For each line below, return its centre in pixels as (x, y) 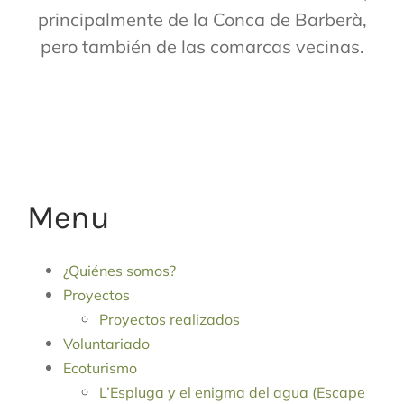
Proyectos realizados (170, 320)
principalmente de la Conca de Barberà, (202, 19)
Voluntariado (106, 344)
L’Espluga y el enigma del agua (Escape (232, 393)
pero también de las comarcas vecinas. (202, 46)
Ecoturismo (100, 368)
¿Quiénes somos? (119, 271)
